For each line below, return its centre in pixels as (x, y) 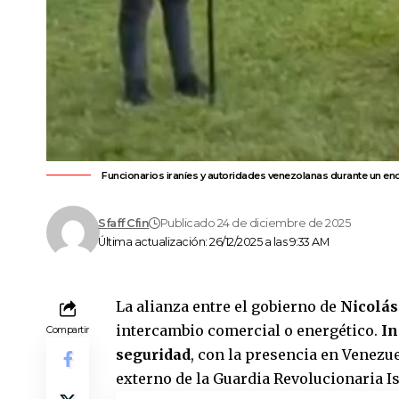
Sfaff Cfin (124, 223)
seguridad (153, 354)
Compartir (68, 330)
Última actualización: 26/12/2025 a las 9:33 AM (214, 242)
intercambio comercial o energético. (248, 330)
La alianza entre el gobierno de (228, 306)
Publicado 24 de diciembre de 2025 (255, 223)
